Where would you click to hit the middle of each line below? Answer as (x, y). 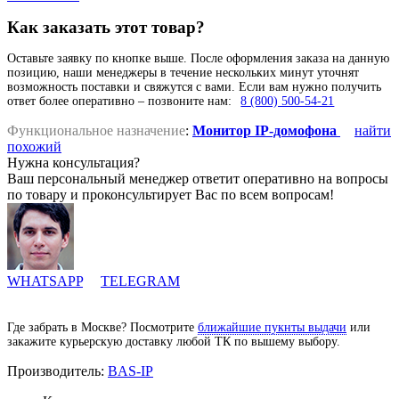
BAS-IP (130, 370)
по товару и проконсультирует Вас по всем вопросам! (171, 195)
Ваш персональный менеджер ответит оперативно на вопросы (198, 179)
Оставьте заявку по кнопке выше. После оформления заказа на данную (198, 59)
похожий (34, 147)
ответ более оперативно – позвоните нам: (121, 102)
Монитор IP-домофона (265, 131)
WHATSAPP (45, 281)
